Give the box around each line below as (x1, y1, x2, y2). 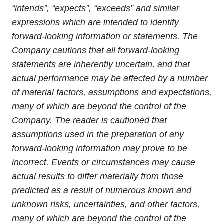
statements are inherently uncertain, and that (12, 59, 190, 69)
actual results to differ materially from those (12, 171, 183, 181)
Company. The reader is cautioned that (12, 115, 167, 125)
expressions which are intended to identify (12, 17, 179, 27)
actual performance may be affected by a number (12, 73, 208, 83)
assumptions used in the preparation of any (12, 129, 184, 139)
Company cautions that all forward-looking (12, 45, 179, 55)
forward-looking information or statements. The (12, 31, 198, 41)
